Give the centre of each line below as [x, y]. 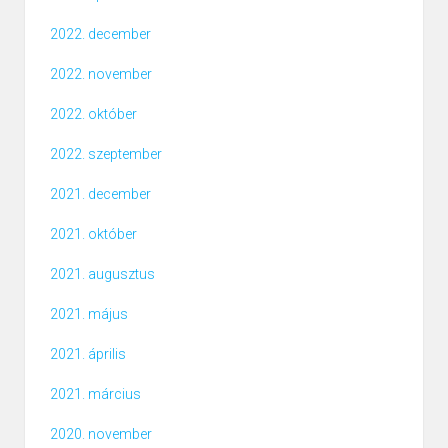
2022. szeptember [106, 154]
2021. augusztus [102, 274]
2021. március [95, 394]
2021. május [89, 314]
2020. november [101, 434]
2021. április [88, 354]
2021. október [93, 234]
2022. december [100, 34]
